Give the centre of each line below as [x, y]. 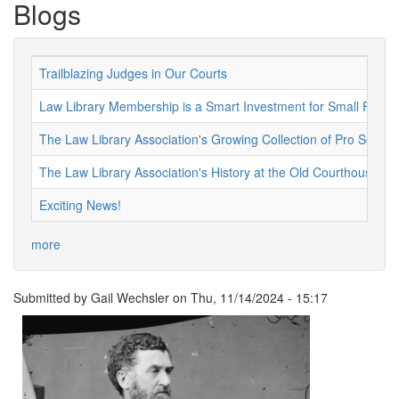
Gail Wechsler [130, 297]
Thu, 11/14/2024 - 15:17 [259, 297]
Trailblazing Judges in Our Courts [133, 73]
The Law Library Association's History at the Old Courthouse [209, 172]
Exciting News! [80, 205]
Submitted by [52, 297]
